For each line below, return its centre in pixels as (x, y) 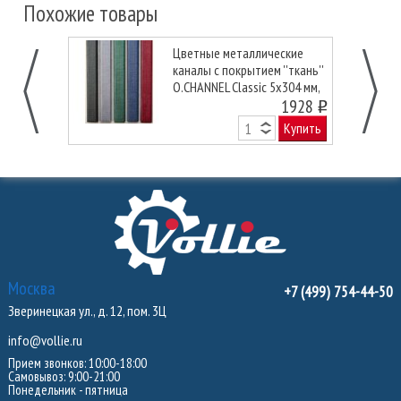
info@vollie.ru (45, 341)
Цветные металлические (239, 53)
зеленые (196, 104)
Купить (303, 128)
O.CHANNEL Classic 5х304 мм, (247, 87)
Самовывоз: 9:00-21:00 (64, 377)
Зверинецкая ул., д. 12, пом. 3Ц (87, 311)
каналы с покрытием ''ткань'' (248, 70)
